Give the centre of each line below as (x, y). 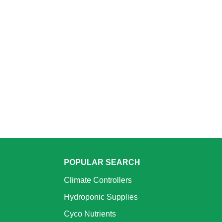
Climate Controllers (98, 180)
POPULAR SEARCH (102, 162)
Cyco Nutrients (90, 214)
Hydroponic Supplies (101, 197)
